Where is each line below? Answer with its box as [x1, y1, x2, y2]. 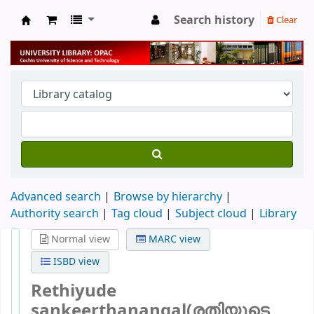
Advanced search [11, 188, 101, 205]
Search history [174, 12, 254, 29]
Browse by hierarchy [114, 188, 222, 205]
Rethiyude [31, 278, 116, 304]
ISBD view [50, 254, 100, 269]
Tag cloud [111, 205, 163, 222]
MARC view [146, 231, 201, 247]
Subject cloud [175, 205, 247, 222]
